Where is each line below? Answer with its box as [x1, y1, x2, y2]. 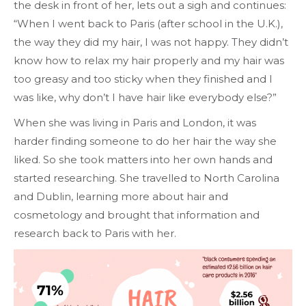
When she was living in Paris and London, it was [14, 115, 256, 129]
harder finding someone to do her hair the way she [14, 134, 277, 148]
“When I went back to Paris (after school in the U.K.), [14, 16, 283, 30]
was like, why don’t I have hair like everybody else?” [14, 90, 277, 104]
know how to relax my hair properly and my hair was [14, 53, 284, 67]
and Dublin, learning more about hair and [14, 189, 228, 203]
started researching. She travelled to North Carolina [14, 171, 279, 184]
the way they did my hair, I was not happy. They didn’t [14, 35, 288, 48]
